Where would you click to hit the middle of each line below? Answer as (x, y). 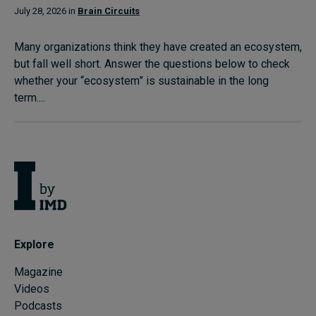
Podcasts (38, 306)
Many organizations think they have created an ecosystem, (158, 47)
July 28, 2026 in (46, 11)
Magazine (38, 272)
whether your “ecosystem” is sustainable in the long (141, 80)
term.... (30, 97)
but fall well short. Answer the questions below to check (152, 63)
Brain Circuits (109, 11)
